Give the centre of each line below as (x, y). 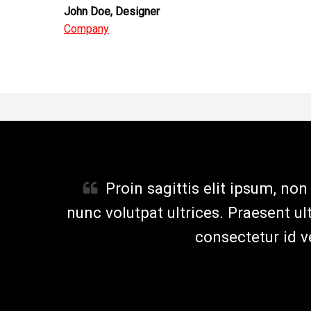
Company (86, 29)
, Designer (135, 11)
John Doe (87, 11)
